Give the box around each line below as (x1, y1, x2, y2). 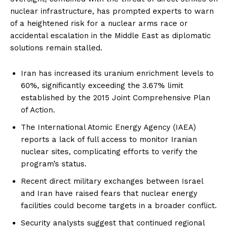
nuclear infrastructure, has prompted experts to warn (10, 6, 214, 16)
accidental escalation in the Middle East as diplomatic (10, 31, 211, 40)
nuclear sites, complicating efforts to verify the (21, 147, 197, 156)
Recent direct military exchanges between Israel (21, 176, 203, 186)
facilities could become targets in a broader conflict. (21, 201, 217, 210)
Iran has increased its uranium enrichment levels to (21, 68, 214, 78)
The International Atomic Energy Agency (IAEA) (21, 122, 196, 132)
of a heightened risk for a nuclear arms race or (10, 18, 188, 28)
